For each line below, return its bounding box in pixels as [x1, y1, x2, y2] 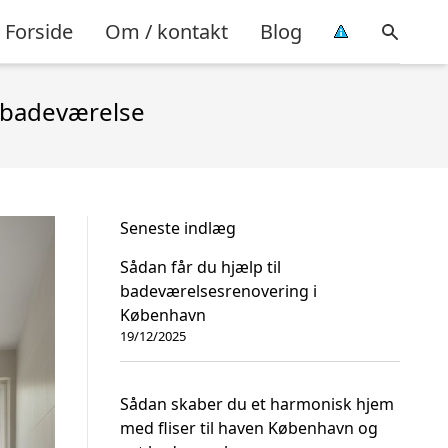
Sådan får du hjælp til [120, 256, 281, 278]
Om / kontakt [105, 17, 228, 45]
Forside [5, 17, 73, 45]
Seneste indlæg [120, 217, 236, 239]
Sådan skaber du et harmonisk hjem [120, 393, 394, 415]
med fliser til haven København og [120, 417, 378, 439]
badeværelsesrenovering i [120, 280, 317, 302]
